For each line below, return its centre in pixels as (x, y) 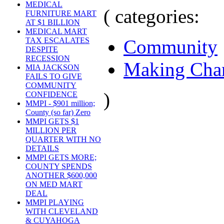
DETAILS (42, 148)
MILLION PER (51, 130)
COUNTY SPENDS (59, 166)
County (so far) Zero (58, 112)
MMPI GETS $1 (52, 121)
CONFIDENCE (51, 94)
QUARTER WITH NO (63, 139)
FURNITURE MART (61, 13)
